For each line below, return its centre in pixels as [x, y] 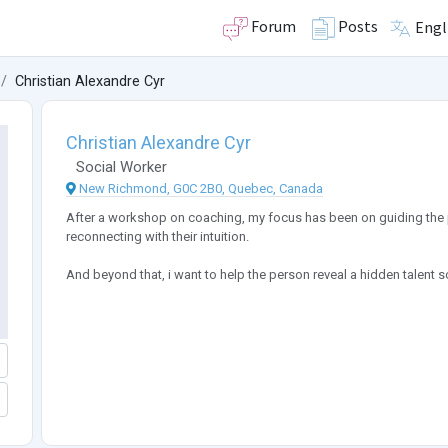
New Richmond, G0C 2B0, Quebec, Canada [200, 189]
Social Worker [121, 167]
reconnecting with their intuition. [157, 237]
